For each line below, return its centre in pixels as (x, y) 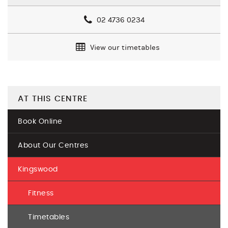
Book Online (40, 122)
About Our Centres (53, 146)
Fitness (41, 194)
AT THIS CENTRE (53, 99)
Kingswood (38, 170)
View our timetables (124, 48)
